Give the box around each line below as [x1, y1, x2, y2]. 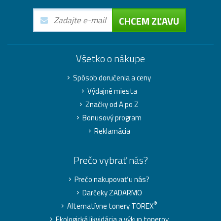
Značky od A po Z [85, 98, 139, 110]
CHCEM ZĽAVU [118, 13, 179, 29]
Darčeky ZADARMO [82, 186, 142, 198]
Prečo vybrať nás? [73, 152, 148, 168]
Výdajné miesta [87, 85, 137, 97]
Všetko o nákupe [76, 50, 145, 66]
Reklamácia [94, 125, 130, 137]
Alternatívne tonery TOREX [67, 200, 153, 212]
